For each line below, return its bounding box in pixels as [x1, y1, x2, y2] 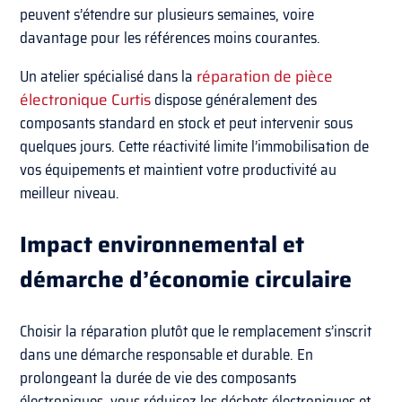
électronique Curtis [20, 87, 152, 111]
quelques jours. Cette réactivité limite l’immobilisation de [20, 134, 370, 158]
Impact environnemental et [20, 226, 305, 262]
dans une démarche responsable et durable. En [20, 342, 314, 366]
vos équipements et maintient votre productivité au [20, 157, 337, 181]
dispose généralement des [151, 87, 318, 111]
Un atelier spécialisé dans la [20, 64, 197, 88]
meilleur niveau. [20, 180, 120, 205]
